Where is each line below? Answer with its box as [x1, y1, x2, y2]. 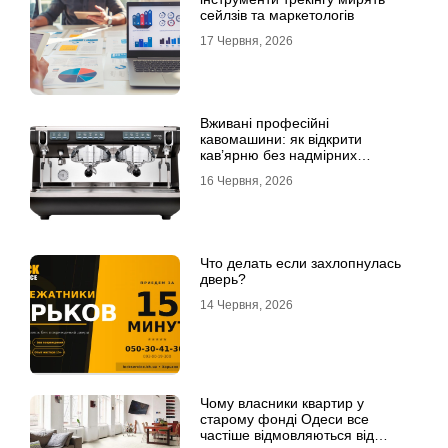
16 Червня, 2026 [200, 174, 293, 188]
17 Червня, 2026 [200, 34, 293, 48]
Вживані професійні [200, 115, 329, 131]
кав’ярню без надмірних [200, 147, 357, 163]
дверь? [200, 271, 246, 287]
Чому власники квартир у [200, 395, 364, 411]
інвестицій [200, 163, 266, 179]
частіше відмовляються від [200, 427, 374, 443]
